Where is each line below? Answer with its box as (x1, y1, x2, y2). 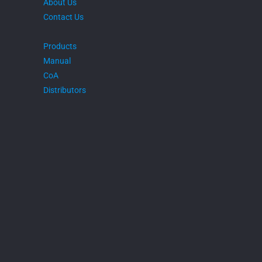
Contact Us (43, 12, 84, 22)
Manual (43, 56, 71, 65)
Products (43, 42, 77, 51)
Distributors (43, 85, 86, 95)
